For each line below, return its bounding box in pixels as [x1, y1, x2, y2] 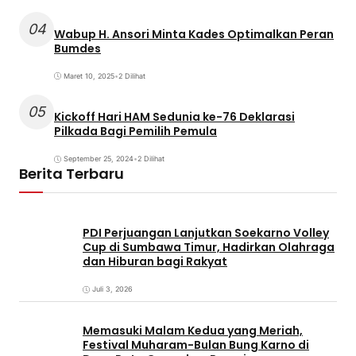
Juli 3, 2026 [92, 284, 133, 294]
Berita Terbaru [19, 164, 124, 184]
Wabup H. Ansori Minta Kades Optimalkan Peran [54, 25, 334, 42]
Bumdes [54, 40, 101, 56]
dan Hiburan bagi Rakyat [83, 253, 227, 269]
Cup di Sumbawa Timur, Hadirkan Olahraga [83, 238, 335, 255]
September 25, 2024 [64, 154, 133, 164]
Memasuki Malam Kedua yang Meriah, [83, 323, 303, 339]
